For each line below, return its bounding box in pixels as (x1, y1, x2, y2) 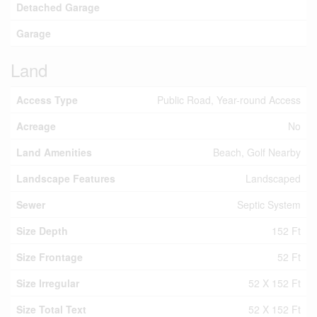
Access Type (16, 93, 78, 107)
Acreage (16, 119, 56, 133)
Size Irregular (16, 276, 79, 290)
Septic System (237, 197, 301, 212)
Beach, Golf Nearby (213, 145, 301, 159)
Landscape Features (16, 171, 115, 185)
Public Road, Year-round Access (157, 93, 301, 107)
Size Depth (16, 224, 68, 238)
